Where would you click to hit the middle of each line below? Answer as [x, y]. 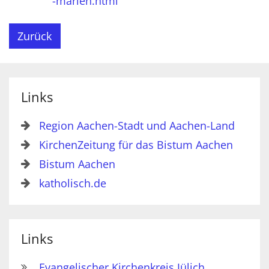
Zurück [35, 36]
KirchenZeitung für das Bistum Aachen [136, 144]
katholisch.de [73, 183]
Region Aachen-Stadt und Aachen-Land [137, 125]
